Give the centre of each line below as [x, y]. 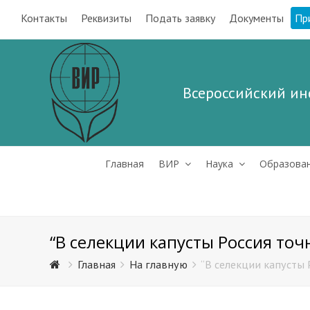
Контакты [44, 18]
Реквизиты [106, 18]
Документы [256, 18]
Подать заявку [180, 18]
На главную [158, 264]
